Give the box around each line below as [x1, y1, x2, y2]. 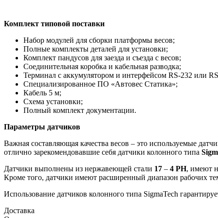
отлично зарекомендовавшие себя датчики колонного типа [4, 147, 201, 156]
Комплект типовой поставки [4, 19, 105, 28]
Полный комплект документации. [23, 106, 136, 114]
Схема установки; [23, 97, 83, 106]
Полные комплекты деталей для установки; [23, 44, 168, 53]
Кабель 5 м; [23, 88, 61, 97]
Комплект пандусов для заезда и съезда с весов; [23, 53, 181, 62]
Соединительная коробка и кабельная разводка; [23, 62, 181, 71]
